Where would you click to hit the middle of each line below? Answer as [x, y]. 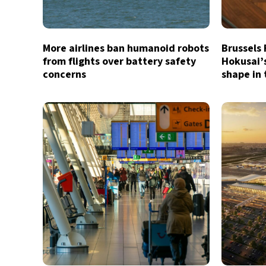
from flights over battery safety [119, 61]
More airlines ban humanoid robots [126, 48]
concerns [64, 75]
